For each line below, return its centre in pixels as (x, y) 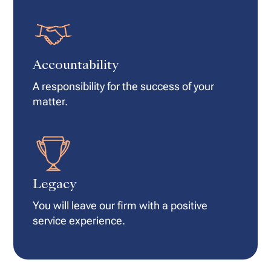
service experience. (79, 220)
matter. (50, 101)
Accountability (76, 66)
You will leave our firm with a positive (120, 205)
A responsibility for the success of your (123, 86)
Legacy (54, 185)
